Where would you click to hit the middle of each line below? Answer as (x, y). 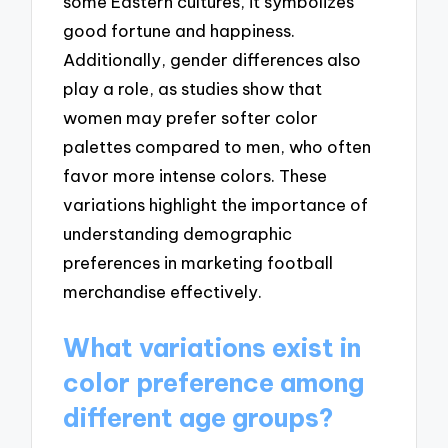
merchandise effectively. (163, 291)
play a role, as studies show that (193, 88)
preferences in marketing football (198, 262)
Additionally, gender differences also (212, 59)
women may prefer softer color (191, 117)
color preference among (214, 382)
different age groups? (198, 417)
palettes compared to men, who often (217, 146)
